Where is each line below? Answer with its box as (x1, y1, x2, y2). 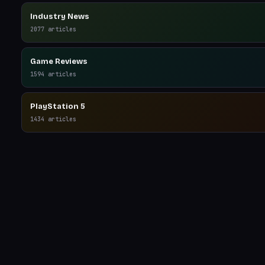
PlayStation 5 (30, 102, 85, 111)
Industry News (30, 12, 89, 21)
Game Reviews (30, 57, 88, 66)
